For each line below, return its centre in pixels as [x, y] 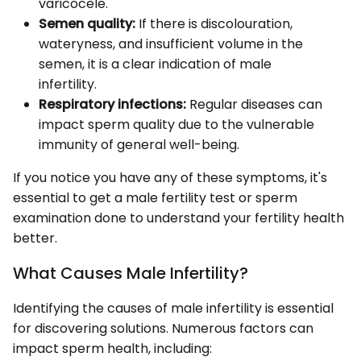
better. [35, 238]
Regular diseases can [254, 104]
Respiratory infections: [112, 104]
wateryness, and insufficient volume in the [171, 44]
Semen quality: [87, 23]
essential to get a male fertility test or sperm [155, 197]
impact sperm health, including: [112, 348]
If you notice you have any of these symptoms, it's [170, 177]
